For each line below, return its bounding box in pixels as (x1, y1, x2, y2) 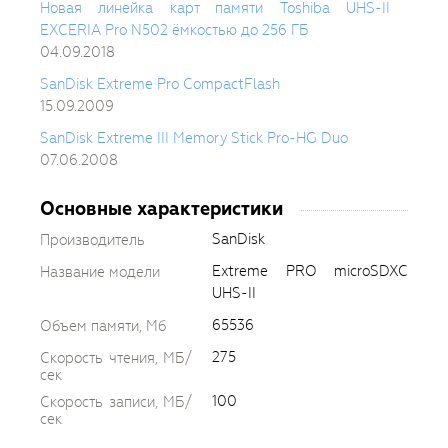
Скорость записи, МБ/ (40, 391, 192, 412)
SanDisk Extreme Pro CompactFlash (40, 74, 280, 95)
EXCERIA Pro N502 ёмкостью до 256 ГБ (40, 20, 309, 41)
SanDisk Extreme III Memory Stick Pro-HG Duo (40, 128, 348, 149)
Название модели (40, 261, 160, 282)
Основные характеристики (40, 195, 283, 221)
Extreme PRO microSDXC (212, 260, 408, 281)
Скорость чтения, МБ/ (40, 347, 192, 368)
